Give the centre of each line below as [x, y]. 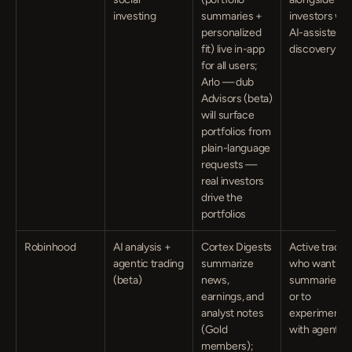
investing [135, 16]
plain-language [236, 148]
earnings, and [233, 297]
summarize [227, 264]
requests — [229, 165]
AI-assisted [316, 33]
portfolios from [236, 132]
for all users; [230, 66]
